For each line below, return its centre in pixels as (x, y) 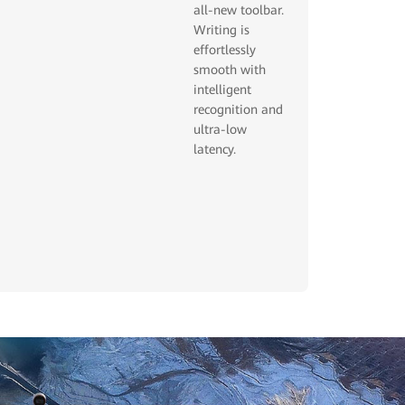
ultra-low (221, 130)
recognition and (239, 110)
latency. (215, 150)
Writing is (222, 30)
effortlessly (225, 50)
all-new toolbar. (239, 10)
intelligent (223, 90)
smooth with (230, 70)
